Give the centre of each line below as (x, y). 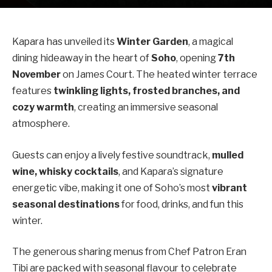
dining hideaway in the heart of (82, 58)
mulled (228, 155)
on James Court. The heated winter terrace (159, 74)
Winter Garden (152, 42)
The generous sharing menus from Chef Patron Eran (129, 252)
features (33, 91)
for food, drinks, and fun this (182, 204)
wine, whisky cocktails (65, 171)
